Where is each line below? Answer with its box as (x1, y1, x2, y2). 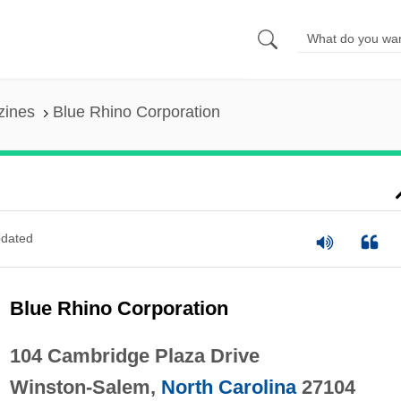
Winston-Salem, (9, 375, 161, 398)
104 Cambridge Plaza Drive (9, 344, 260, 367)
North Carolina (160, 375, 296, 398)
